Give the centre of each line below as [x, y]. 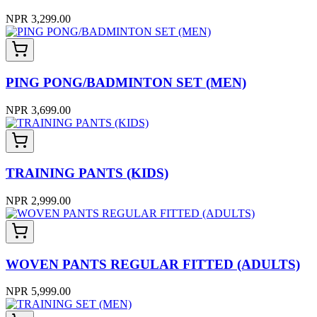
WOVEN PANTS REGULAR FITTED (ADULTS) [153, 264]
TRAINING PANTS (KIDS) [87, 173]
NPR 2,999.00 [38, 200]
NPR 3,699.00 [38, 110]
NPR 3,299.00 [38, 19]
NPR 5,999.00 [38, 292]
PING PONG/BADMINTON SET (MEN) [126, 82]
